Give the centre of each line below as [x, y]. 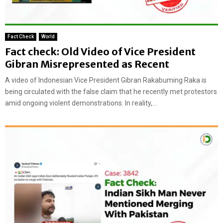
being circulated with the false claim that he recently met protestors [111, 92]
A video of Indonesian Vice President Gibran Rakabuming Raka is [106, 80]
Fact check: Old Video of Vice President [100, 52]
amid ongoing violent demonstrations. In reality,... [81, 103]
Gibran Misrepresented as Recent [87, 64]
